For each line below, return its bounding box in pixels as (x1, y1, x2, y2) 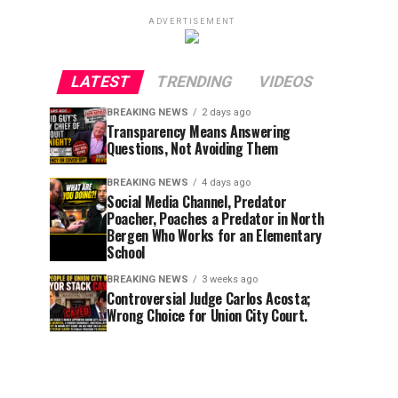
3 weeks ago (202, 274, 258, 286)
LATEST (68, 73, 132, 92)
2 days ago (202, 107, 251, 119)
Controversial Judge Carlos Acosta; (107, 288, 312, 310)
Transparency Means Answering (107, 121, 291, 143)
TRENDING (154, 73, 235, 92)
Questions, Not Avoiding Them (107, 138, 279, 160)
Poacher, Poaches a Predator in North (107, 208, 324, 230)
